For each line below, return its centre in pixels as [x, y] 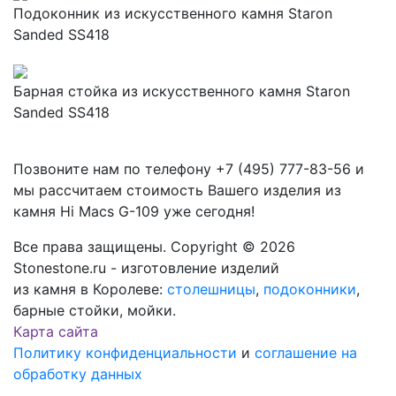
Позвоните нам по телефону [114, 169]
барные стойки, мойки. [95, 311]
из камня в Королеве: [90, 289]
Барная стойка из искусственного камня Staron [182, 91]
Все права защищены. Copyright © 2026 [154, 247]
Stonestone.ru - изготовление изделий [146, 268]
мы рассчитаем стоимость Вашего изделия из [177, 190]
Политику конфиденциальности [125, 353]
